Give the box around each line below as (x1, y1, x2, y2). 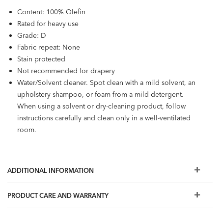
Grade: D (17, 31, 46, 40)
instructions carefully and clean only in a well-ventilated (17, 113, 191, 122)
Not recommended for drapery (17, 66, 115, 75)
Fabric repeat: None (17, 43, 80, 52)
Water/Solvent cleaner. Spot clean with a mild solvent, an (17, 78, 195, 87)
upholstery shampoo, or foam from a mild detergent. (17, 90, 184, 99)
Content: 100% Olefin (17, 7, 85, 16)
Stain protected (17, 55, 65, 63)
